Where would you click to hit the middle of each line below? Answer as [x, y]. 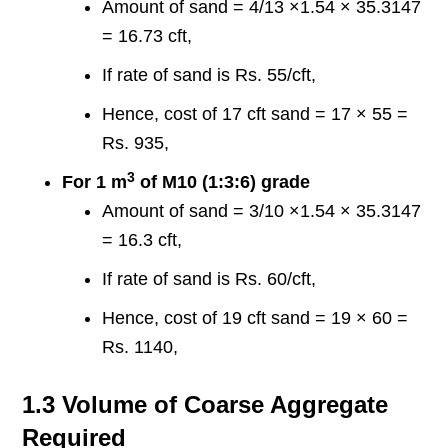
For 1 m [95, 182]
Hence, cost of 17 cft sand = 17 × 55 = [255, 114]
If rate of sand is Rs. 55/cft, [209, 75]
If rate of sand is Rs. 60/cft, [209, 279]
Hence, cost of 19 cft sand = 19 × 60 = [255, 318]
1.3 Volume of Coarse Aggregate [205, 405]
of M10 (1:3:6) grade [223, 182]
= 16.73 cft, [147, 36]
